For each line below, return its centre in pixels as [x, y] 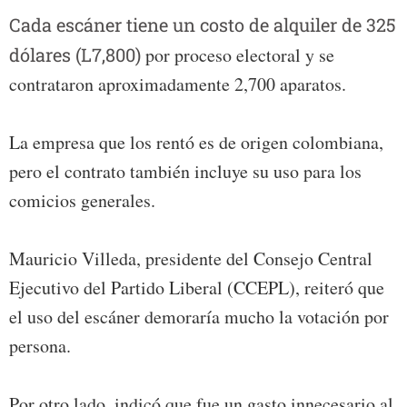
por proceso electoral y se [238, 55]
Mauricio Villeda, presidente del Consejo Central [191, 259]
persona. [40, 346]
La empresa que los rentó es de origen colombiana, [196, 143]
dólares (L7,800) [75, 55]
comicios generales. [82, 201]
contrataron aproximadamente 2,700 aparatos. [178, 84]
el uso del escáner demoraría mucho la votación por [199, 317]
